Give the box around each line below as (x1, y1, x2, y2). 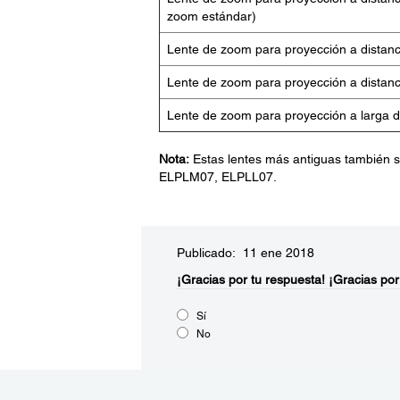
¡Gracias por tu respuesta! (176, 272, 325, 287)
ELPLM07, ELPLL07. (158, 170, 277, 184)
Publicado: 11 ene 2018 (176, 246, 314, 260)
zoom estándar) (166, 9, 256, 23)
